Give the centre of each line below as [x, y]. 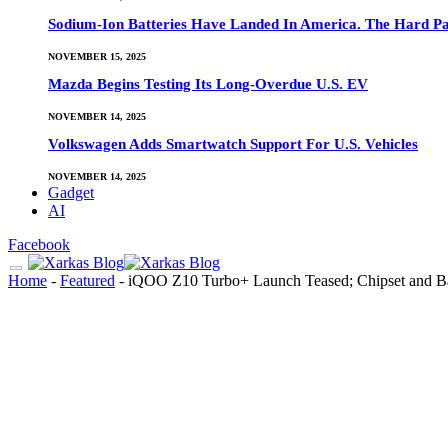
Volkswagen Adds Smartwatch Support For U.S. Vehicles [233, 144]
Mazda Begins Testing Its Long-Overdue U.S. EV [208, 84]
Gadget [71, 192]
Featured [87, 280]
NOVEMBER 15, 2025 [97, 56]
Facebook [39, 244]
